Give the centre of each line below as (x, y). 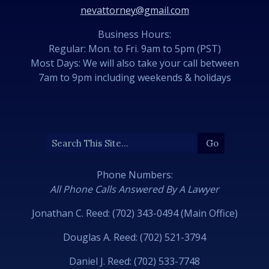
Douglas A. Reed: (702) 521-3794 (134, 237)
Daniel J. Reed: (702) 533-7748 (134, 261)
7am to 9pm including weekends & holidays (134, 77)
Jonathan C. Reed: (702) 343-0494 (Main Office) (134, 213)
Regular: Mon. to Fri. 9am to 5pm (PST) (134, 48)
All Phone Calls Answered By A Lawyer (134, 189)
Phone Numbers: (134, 174)
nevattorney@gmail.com (134, 10)
